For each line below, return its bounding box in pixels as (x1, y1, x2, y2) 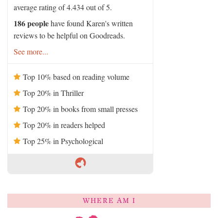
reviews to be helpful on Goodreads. (14, 30, 125, 41)
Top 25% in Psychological (23, 136, 103, 146)
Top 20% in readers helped (23, 120, 105, 130)
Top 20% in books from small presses (23, 104, 138, 114)
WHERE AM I (82, 193, 136, 209)
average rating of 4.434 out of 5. (14, 2, 112, 13)
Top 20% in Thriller (23, 88, 84, 98)
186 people (14, 18, 49, 29)
